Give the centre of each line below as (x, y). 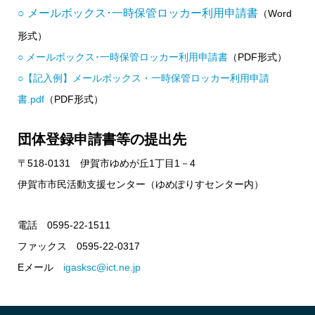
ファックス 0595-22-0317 (79, 246)
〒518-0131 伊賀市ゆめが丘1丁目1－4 (107, 163)
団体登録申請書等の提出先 (102, 139)
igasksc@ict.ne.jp (102, 267)
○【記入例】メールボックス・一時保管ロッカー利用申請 (143, 78)
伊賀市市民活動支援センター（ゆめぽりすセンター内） (141, 184)
